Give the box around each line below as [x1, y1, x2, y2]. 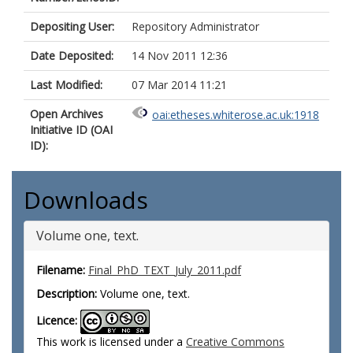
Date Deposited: [30, 48, 113, 63]
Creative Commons [186, 334, 284, 349]
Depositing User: [30, 19, 114, 34]
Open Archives [30, 106, 103, 121]
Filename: [36, 262, 85, 277]
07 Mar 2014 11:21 [132, 77, 227, 92]
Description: [36, 286, 97, 301]
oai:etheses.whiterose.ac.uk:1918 [152, 107, 319, 123]
